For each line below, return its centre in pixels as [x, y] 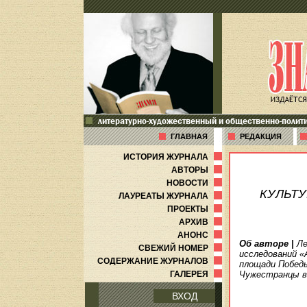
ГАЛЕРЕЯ [197, 274]
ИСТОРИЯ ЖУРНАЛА [174, 157]
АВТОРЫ [198, 170]
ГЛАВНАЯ [189, 136]
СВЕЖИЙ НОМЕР [182, 248]
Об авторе [264, 244]
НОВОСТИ [196, 183]
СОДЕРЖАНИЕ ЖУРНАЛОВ [161, 261]
